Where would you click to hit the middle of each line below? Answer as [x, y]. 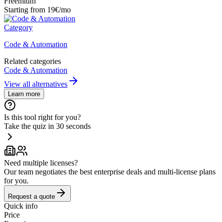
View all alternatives [36, 84]
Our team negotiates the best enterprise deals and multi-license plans [110, 171]
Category [18, 27]
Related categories [32, 61]
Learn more [24, 94]
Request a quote [31, 196]
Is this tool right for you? [42, 117]
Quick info [21, 206]
